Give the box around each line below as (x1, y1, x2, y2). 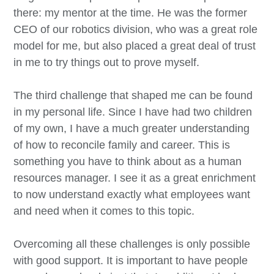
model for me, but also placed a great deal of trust (13, 39, 256, 52)
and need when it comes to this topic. (13, 204, 195, 217)
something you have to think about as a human (13, 155, 242, 168)
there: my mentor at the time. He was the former (13, 6, 248, 19)
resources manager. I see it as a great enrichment (13, 171, 256, 184)
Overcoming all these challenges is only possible (13, 237, 251, 250)
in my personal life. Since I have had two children (13, 105, 253, 118)
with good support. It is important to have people (13, 254, 248, 267)
